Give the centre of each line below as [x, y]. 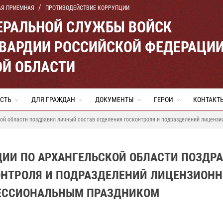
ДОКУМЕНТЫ [114, 100]
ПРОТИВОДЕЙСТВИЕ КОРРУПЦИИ [87, 8]
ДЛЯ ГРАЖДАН [53, 100]
